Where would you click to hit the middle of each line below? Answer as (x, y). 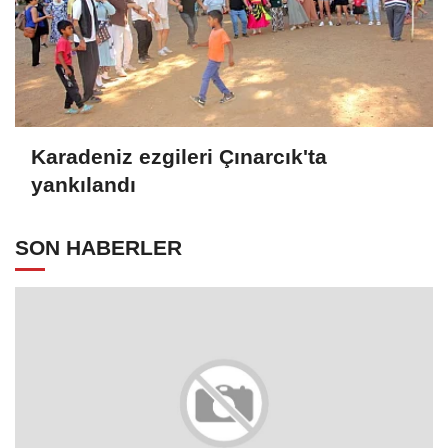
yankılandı (83, 185)
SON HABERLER (98, 247)
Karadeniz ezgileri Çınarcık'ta (179, 157)
